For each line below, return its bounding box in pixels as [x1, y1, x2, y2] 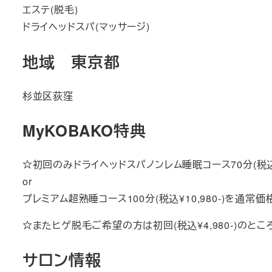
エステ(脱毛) [22, 2, 78, 17]
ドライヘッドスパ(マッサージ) [22, 19, 150, 34]
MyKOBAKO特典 [22, 118, 146, 141]
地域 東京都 [22, 50, 120, 73]
